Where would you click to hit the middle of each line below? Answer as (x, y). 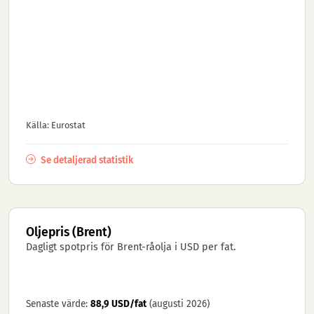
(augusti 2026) (179, 303)
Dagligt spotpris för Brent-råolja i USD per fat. (131, 247)
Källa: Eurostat (56, 125)
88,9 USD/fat (118, 303)
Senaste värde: (58, 303)
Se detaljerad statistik (86, 160)
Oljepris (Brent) (69, 232)
